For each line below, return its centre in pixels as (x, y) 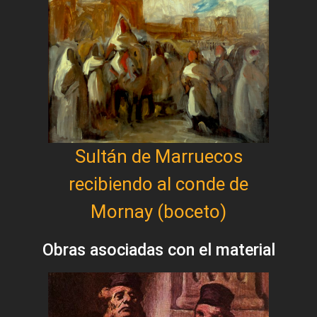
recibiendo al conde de (158, 184)
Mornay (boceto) (158, 211)
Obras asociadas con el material (158, 249)
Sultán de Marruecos (158, 156)
